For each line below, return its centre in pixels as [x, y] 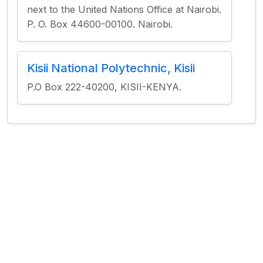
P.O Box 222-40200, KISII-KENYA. [104, 87]
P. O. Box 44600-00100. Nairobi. [100, 24]
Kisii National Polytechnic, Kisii [111, 68]
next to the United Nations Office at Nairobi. [124, 9]
